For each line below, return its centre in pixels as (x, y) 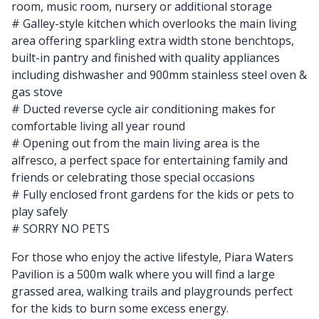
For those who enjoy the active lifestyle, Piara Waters (152, 257)
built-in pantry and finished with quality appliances (146, 57)
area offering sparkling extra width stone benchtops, (153, 40)
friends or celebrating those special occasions (133, 177)
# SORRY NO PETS (61, 228)
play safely (40, 211)
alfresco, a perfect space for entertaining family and (150, 160)
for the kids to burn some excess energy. (120, 308)
